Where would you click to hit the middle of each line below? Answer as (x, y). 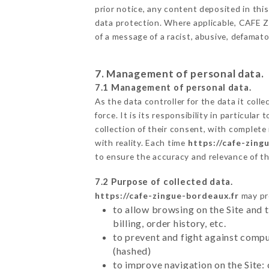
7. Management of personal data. (179, 74)
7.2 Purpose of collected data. (164, 182)
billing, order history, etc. (169, 223)
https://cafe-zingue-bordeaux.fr (167, 196)
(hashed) (132, 251)
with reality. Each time (141, 143)
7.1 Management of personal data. (173, 88)
